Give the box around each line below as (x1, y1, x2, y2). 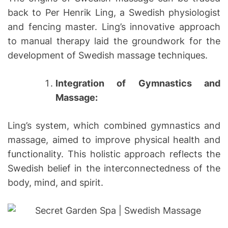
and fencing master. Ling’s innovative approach (8, 21, 220, 32)
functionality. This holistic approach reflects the (8, 148, 220, 159)
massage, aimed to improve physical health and (8, 134, 220, 145)
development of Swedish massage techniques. (8, 49, 208, 61)
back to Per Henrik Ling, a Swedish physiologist (8, 7, 220, 18)
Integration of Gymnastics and (55, 77, 220, 89)
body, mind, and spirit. (8, 177, 103, 188)
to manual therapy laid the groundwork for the (8, 35, 220, 46)
